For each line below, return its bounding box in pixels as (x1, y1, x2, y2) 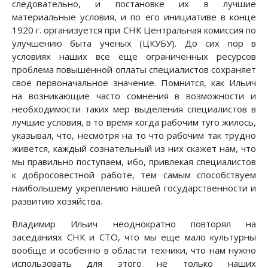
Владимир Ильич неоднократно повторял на (12, 218, 256, 230)
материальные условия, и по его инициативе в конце (12, 11, 256, 23)
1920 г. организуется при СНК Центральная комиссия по (12, 24, 256, 36)
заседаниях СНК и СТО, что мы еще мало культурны (12, 231, 256, 243)
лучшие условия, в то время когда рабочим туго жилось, (12, 116, 256, 129)
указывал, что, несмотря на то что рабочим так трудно (12, 129, 256, 142)
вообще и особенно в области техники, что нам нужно (12, 244, 256, 257)
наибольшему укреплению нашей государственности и (12, 182, 256, 194)
